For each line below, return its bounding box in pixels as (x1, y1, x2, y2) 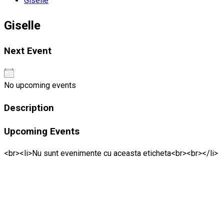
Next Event (4, 45, 51, 57)
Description (4, 102, 54, 113)
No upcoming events (4, 80, 76, 90)
